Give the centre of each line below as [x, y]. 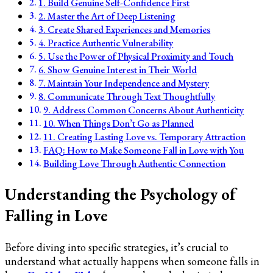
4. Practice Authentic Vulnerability [106, 43]
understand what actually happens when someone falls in [132, 261]
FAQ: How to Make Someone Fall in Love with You [144, 150]
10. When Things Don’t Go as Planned [119, 123]
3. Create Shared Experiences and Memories [125, 30]
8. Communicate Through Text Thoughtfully [127, 97]
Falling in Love [56, 216]
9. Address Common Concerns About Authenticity [144, 110]
